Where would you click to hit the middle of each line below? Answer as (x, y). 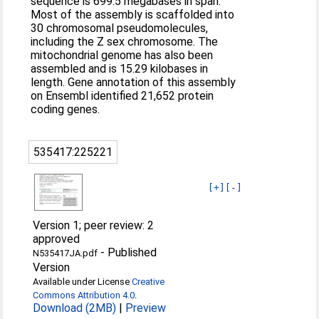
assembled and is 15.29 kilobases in (120, 68)
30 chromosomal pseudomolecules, (120, 28)
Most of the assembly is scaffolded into (133, 14)
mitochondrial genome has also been (122, 55)
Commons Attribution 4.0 (84, 295)
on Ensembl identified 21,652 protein (122, 95)
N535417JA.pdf (66, 253)
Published (132, 252)
